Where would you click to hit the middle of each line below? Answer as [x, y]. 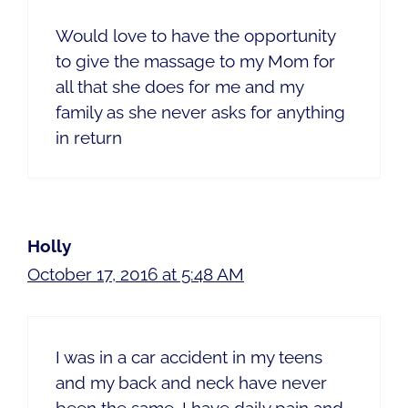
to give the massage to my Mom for [195, 61]
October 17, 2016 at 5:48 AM [136, 275]
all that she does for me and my [179, 87]
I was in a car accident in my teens [189, 357]
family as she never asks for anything [200, 112]
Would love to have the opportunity [195, 36]
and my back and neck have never [191, 382]
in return [89, 138]
